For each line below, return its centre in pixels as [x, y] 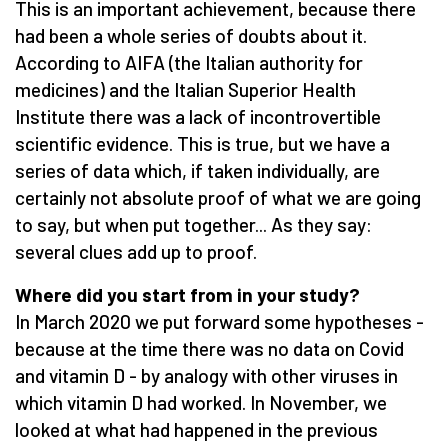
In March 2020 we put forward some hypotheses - [219, 321]
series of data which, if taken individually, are [197, 170]
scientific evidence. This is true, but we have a [202, 143]
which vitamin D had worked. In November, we [201, 402]
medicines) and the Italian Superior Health [185, 89]
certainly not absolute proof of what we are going [218, 197]
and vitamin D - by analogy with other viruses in [206, 375]
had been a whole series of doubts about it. [191, 35]
